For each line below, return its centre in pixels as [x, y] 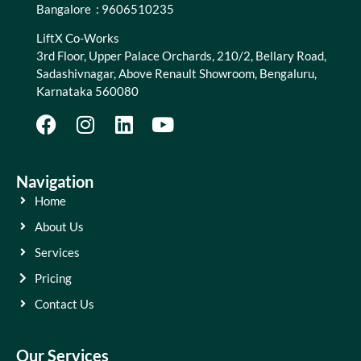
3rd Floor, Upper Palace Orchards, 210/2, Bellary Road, [181, 56]
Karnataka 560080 [87, 91]
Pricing [53, 278]
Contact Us [64, 303]
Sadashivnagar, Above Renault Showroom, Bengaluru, [176, 74]
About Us [59, 226]
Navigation [55, 181]
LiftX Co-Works [78, 38]
